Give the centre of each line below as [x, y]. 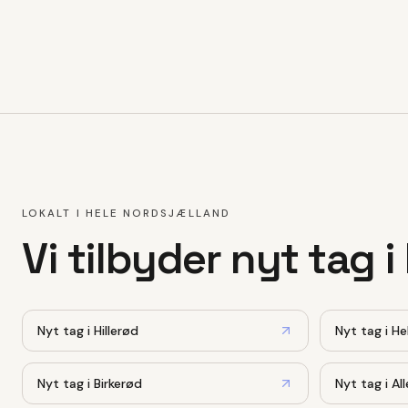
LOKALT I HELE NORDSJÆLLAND [126, 213]
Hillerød [116, 330]
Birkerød [118, 383]
